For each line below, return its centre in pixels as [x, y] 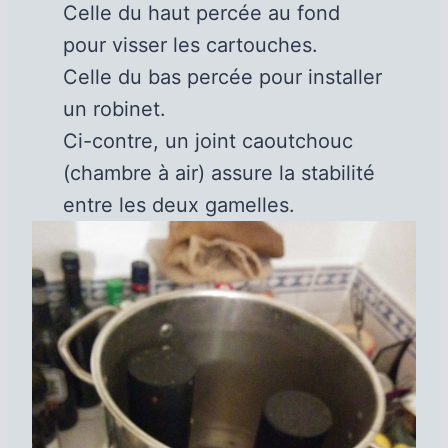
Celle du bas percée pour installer [222, 77]
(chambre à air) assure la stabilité [218, 173]
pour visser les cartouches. [190, 45]
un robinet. [114, 109]
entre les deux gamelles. [178, 205]
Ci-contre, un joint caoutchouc [207, 141]
